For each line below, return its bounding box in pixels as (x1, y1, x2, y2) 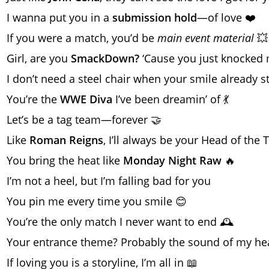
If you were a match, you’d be (7, 30, 157, 45)
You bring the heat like (7, 153, 123, 168)
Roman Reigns (29, 132, 103, 147)
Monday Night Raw (123, 153, 222, 168)
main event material (157, 30, 254, 45)
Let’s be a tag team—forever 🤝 (7, 112, 162, 127)
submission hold (112, 10, 197, 25)
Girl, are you (7, 50, 71, 65)
